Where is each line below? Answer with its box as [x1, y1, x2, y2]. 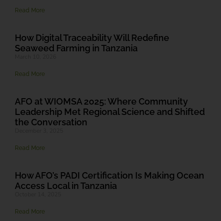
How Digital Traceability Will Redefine [15, 32, 169, 43]
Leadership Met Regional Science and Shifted [15, 106, 205, 117]
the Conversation [15, 116, 87, 127]
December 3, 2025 [15, 126, 63, 135]
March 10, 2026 [15, 52, 56, 61]
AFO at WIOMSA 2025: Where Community [15, 96, 188, 107]
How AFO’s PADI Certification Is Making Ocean [15, 170, 204, 181]
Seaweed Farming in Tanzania [15, 42, 138, 53]
